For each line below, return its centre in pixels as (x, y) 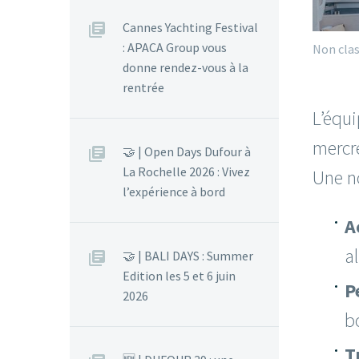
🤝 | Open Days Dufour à (187, 151)
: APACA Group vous (175, 47)
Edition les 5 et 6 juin (179, 276)
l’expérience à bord (174, 192)
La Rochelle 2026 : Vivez (186, 171)
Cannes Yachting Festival (190, 27)
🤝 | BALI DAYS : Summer (188, 256)
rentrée (143, 87)
